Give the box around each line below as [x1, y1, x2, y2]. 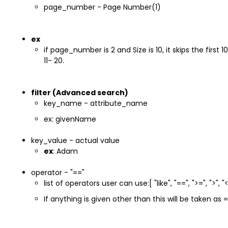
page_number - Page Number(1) [43, 2, 161, 12]
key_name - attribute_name [43, 98, 148, 108]
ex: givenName [43, 114, 96, 124]
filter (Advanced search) [31, 88, 128, 98]
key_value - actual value [31, 135, 120, 146]
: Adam [52, 146, 78, 156]
